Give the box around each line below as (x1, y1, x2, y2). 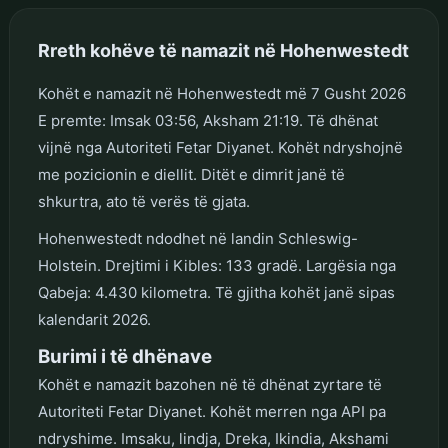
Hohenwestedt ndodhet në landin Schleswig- (37, 228, 358, 248)
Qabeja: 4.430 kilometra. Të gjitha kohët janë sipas (37, 282, 395, 302)
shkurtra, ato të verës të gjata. (37, 191, 250, 211)
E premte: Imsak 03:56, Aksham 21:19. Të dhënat (37, 110, 378, 130)
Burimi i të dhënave (37, 344, 212, 368)
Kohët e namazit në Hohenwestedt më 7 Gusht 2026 (37, 83, 406, 103)
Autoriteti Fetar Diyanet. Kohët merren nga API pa (37, 401, 386, 421)
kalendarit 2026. (37, 309, 151, 329)
